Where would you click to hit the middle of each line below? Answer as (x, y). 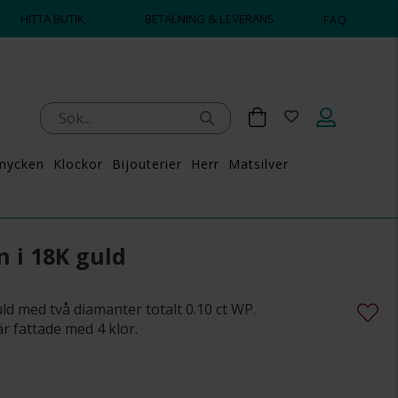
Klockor (78, 164)
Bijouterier (147, 164)
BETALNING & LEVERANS (210, 19)
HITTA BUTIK (53, 19)
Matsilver (258, 164)
